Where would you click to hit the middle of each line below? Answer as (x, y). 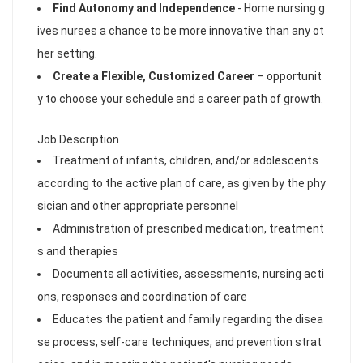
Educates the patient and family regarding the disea (188, 319)
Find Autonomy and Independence (144, 8)
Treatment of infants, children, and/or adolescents (186, 160)
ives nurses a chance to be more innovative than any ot (181, 31)
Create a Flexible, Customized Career (154, 76)
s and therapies (78, 251)
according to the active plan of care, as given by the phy (181, 183)
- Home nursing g (280, 8)
